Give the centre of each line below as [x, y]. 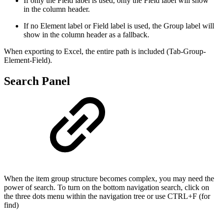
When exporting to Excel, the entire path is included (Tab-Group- [105, 52]
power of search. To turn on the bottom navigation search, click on [107, 187]
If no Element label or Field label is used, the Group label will [119, 26]
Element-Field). [28, 60]
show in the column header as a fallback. [86, 35]
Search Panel [37, 81]
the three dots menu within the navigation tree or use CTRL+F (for [107, 196]
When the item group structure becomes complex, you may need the [109, 178]
